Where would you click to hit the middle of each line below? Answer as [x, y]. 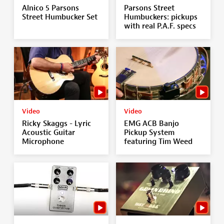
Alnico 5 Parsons [50, 8]
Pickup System [149, 132]
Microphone [43, 141]
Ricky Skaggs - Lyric [56, 123]
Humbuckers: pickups [160, 17]
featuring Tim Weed [158, 141]
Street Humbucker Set [59, 17]
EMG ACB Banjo [151, 123]
